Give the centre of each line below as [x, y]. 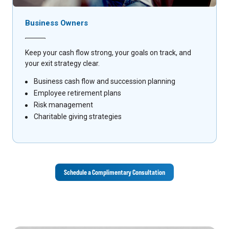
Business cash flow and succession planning [105, 82]
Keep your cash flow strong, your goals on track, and [108, 53]
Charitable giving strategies [78, 117]
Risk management [63, 105]
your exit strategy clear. [62, 64]
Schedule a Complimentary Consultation [114, 172]
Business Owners [58, 23]
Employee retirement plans [77, 93]
